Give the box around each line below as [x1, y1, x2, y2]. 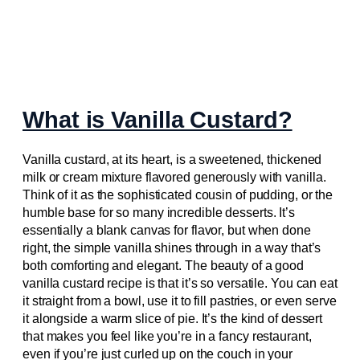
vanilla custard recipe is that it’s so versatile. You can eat [22, 276, 337, 291]
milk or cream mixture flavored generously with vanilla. [22, 170, 326, 185]
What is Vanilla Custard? [22, 106, 292, 133]
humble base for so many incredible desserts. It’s [22, 206, 296, 220]
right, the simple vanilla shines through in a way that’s [22, 241, 321, 256]
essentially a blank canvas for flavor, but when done [22, 223, 311, 238]
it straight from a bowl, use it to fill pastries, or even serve [22, 294, 337, 309]
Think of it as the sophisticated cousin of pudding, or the [22, 188, 333, 202]
